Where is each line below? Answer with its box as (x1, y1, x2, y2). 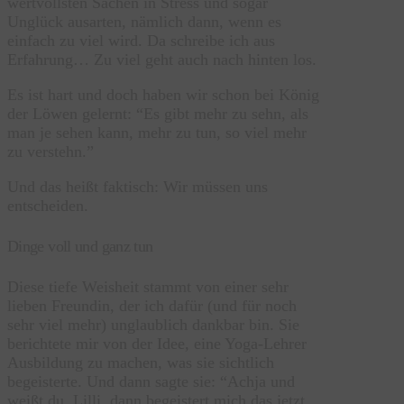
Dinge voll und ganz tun (7, 237, 153, 256)
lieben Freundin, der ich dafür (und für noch (7, 297, 297, 316)
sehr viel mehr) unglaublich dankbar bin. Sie (7, 316, 299, 335)
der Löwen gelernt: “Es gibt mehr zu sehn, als (7, 105, 308, 124)
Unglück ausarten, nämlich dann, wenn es (7, 13, 281, 32)
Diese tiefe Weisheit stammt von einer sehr (7, 278, 289, 297)
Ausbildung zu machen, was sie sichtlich (7, 353, 274, 372)
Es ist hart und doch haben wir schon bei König (7, 86, 319, 105)
